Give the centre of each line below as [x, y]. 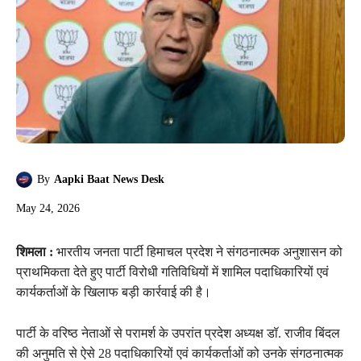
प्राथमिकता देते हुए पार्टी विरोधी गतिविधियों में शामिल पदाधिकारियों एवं [172, 272]
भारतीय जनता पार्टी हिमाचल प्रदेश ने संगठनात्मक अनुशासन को [198, 251]
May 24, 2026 [48, 208]
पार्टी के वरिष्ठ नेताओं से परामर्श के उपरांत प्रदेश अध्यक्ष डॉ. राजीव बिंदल [178, 333]
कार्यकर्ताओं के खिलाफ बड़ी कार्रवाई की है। [114, 292]
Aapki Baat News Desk [109, 180]
